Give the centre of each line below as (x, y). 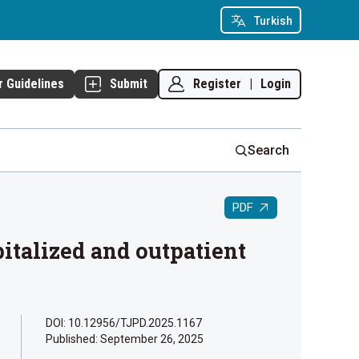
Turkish (273, 20)
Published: (73, 339)
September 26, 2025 (152, 339)
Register (217, 83)
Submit (129, 84)
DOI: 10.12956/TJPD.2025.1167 (124, 323)
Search (268, 150)
